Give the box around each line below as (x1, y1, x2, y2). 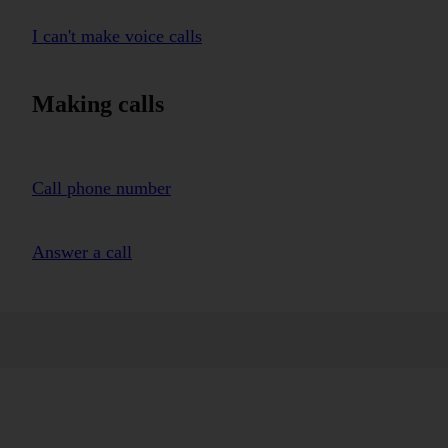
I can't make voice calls (32, 25, 202, 46)
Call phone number (32, 177, 171, 198)
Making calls (32, 90, 164, 117)
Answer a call (32, 241, 132, 262)
